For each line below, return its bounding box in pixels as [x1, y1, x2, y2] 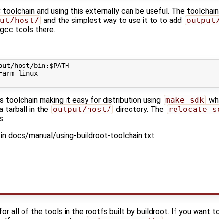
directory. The [113, 104, 166, 114]
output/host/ [52, 104, 111, 114]
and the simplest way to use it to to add [41, 16, 184, 25]
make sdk [165, 95, 204, 105]
